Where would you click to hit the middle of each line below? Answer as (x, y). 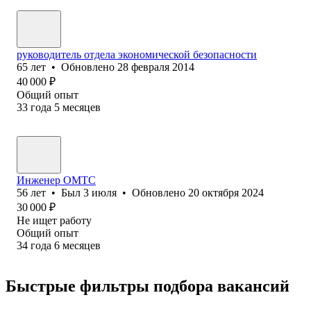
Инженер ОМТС (56, 180)
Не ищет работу (54, 220)
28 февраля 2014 (156, 67)
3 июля (100, 192)
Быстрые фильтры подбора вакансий (148, 286)
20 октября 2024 (226, 192)
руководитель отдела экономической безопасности (137, 54)
